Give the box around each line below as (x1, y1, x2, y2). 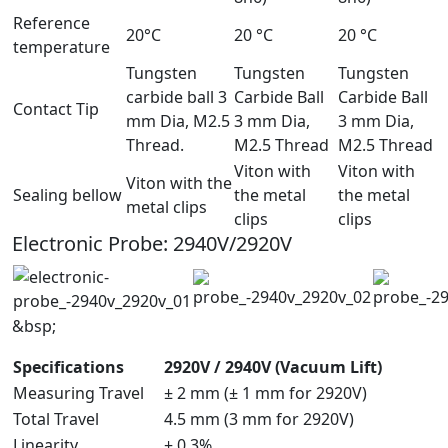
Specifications (13, 355, 124, 378)
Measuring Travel (13, 381, 144, 404)
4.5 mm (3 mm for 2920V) (164, 407, 354, 430)
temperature (13, 35, 110, 58)
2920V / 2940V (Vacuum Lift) (164, 355, 382, 378)
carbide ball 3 (126, 85, 227, 108)
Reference (13, 11, 90, 34)
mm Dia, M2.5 (126, 109, 230, 132)
